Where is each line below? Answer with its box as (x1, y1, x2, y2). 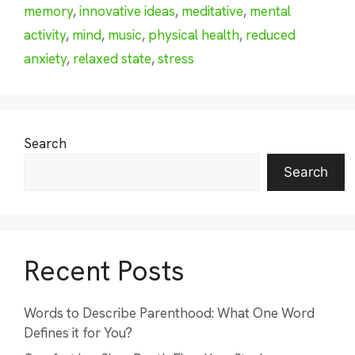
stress (158, 49, 194, 67)
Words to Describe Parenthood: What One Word (24, 303, 315, 322)
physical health (148, 25, 239, 44)
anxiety (24, 49, 67, 67)
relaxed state (73, 49, 151, 67)
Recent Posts (24, 252, 185, 289)
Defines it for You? (24, 323, 132, 342)
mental (250, 2, 291, 20)
